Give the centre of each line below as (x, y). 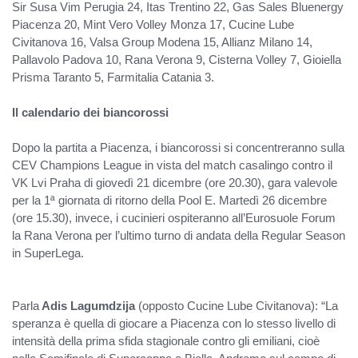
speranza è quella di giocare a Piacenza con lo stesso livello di (174, 324)
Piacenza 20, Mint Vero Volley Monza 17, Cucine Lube (153, 25)
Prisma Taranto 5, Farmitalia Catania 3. (113, 78)
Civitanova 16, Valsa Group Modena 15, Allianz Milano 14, (162, 42)
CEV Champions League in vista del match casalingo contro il (172, 165)
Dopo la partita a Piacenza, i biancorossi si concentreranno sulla (178, 148)
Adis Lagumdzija (87, 306)
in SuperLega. (48, 253)
